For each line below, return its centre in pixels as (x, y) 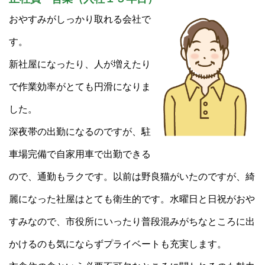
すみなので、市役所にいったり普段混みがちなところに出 (132, 221)
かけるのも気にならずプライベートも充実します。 (118, 244)
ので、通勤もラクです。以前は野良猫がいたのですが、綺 (132, 176)
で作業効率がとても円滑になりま (80, 86)
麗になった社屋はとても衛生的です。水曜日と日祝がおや (132, 199)
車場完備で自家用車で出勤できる (80, 154)
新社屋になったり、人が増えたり (80, 64)
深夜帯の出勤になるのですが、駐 (80, 131)
